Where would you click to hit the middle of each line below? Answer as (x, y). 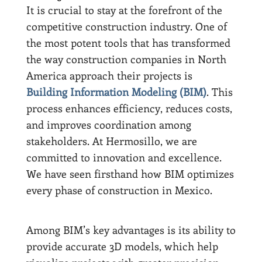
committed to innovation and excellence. (124, 157)
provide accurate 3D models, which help (122, 246)
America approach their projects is (109, 75)
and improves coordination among (108, 124)
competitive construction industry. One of (126, 26)
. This (219, 92)
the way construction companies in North (126, 59)
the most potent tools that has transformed (128, 42)
